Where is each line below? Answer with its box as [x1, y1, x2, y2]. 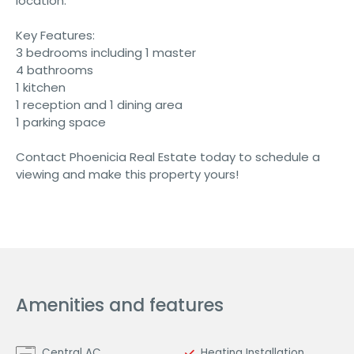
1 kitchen [16, 79, 66, 96]
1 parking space [16, 114, 106, 131]
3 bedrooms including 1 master [16, 44, 196, 62]
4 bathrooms [16, 62, 93, 79]
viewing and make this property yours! [16, 166, 239, 183]
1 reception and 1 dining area [16, 96, 183, 114]
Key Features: [16, 27, 95, 44]
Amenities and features [16, 292, 224, 318]
